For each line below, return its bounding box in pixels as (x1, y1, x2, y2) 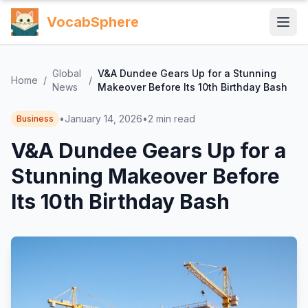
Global (52, 67, 81, 79)
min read (156, 113, 195, 124)
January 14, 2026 (65, 113, 142, 124)
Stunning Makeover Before (11, 164, 280, 188)
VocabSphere (47, 14, 139, 30)
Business (16, 113, 54, 124)
